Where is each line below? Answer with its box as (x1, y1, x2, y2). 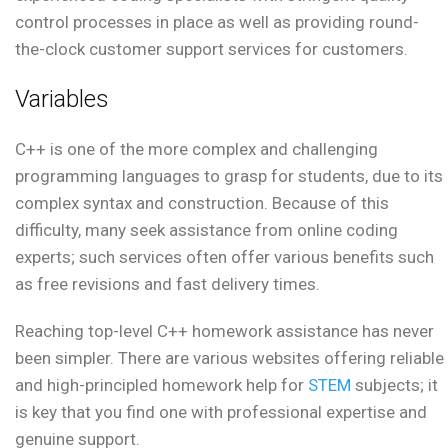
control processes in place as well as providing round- (15, 12, 419, 33)
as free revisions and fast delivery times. (15, 274, 320, 295)
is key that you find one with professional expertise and (15, 402, 427, 423)
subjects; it (351, 375, 438, 396)
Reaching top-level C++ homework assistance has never (15, 321, 434, 342)
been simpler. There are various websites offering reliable (15, 348, 444, 369)
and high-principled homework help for (15, 375, 308, 396)
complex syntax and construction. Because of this (15, 193, 389, 214)
